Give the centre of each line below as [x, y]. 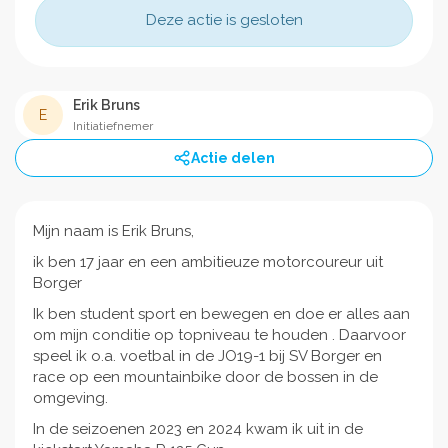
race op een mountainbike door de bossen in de [205, 376]
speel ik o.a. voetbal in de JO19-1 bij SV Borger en [207, 355]
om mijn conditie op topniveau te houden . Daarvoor [219, 334]
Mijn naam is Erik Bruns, [113, 230]
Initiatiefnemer [113, 125]
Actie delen [233, 157]
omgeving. [70, 397]
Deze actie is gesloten [224, 19]
